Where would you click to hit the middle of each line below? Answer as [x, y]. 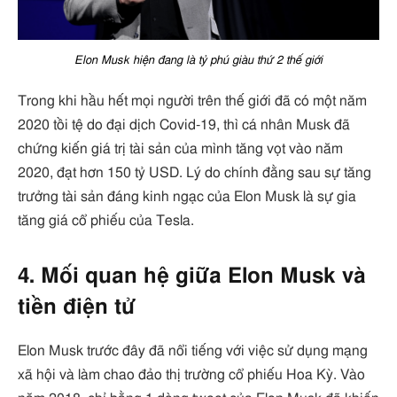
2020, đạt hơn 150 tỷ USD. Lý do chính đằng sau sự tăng [195, 172]
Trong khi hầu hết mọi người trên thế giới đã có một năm [192, 101]
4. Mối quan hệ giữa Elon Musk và [192, 276]
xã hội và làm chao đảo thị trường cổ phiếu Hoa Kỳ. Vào [191, 374]
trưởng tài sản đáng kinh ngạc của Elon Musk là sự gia [187, 196]
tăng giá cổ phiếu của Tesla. [106, 220]
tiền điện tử [77, 307]
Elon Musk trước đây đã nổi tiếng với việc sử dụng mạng [193, 350]
